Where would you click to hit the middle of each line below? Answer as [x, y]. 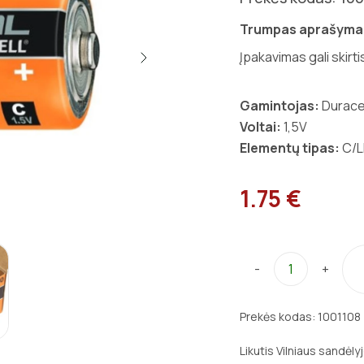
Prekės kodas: [279, 316]
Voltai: [260, 127]
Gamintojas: [279, 106]
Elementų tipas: [290, 148]
